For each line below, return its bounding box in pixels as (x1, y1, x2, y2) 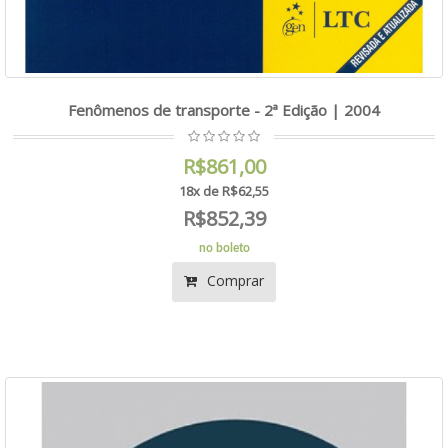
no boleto (198, 241, 250, 254)
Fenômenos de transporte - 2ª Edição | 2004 (68, 99, 380, 120)
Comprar (203, 270, 264, 290)
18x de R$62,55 (179, 181, 269, 200)
